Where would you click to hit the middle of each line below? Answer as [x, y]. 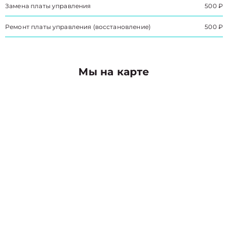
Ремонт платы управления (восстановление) [78, 27]
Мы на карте [114, 72]
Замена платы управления [48, 6]
